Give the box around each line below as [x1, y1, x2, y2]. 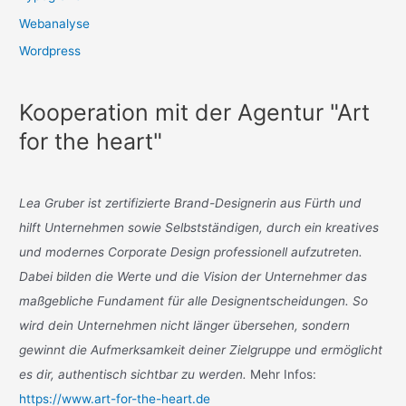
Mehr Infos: [246, 366, 317, 382]
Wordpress [19, 43, 82, 58]
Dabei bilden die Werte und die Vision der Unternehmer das [19, 268, 368, 284]
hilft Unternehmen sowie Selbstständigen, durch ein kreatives [19, 219, 380, 235]
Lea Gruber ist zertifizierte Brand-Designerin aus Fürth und [19, 195, 362, 210]
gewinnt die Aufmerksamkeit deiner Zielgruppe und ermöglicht [19, 342, 383, 357]
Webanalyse [19, 15, 91, 31]
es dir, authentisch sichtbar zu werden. [19, 366, 247, 382]
